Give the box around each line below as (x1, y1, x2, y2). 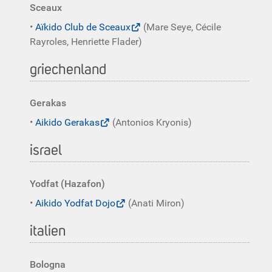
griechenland (30, 63, 106, 77)
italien (30, 224, 66, 239)
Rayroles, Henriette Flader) (30, 36, 142, 47)
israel (30, 143, 62, 158)
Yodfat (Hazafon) (30, 178, 105, 189)
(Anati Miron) (126, 197, 185, 209)
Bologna (30, 259, 66, 270)
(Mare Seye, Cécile (141, 21, 221, 33)
